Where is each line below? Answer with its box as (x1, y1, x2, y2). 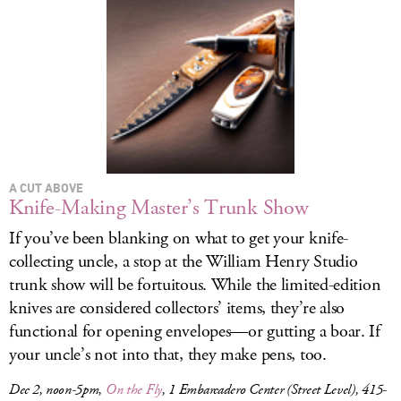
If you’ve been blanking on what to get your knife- (9, 226, 349, 251)
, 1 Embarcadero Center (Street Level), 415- (161, 380, 388, 399)
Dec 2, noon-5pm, (9, 380, 106, 399)
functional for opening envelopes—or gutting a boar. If (9, 320, 380, 344)
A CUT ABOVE (9, 180, 83, 195)
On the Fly (105, 380, 162, 399)
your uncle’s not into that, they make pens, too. (9, 343, 327, 367)
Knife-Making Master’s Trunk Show (9, 193, 309, 222)
